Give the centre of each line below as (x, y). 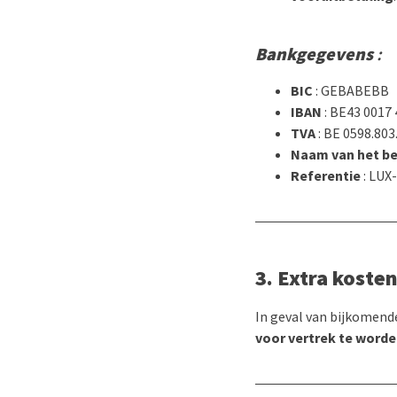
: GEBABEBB (351, 90)
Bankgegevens (314, 54)
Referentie (326, 175)
